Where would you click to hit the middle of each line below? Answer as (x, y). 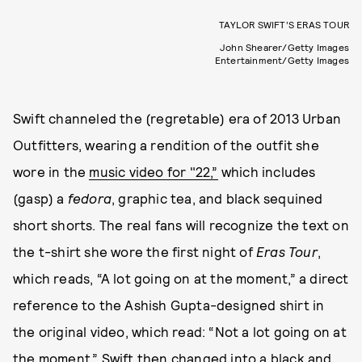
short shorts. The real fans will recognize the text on (181, 224)
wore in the (51, 171)
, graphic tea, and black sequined (217, 198)
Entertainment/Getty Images (282, 59)
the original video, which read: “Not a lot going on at (180, 331)
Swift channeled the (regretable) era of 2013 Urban (177, 118)
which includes (267, 171)
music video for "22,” (154, 171)
